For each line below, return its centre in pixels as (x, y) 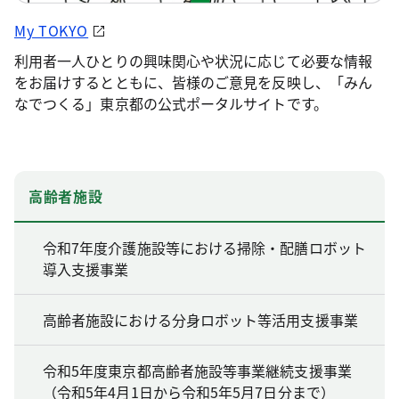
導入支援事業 (86, 269)
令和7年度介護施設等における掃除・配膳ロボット (204, 247)
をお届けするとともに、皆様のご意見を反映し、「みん (193, 81)
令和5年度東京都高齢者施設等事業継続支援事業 (197, 370)
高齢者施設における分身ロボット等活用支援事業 (200, 319)
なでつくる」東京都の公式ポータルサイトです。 (171, 103)
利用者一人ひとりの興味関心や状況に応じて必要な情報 (193, 60)
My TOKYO (52, 30)
